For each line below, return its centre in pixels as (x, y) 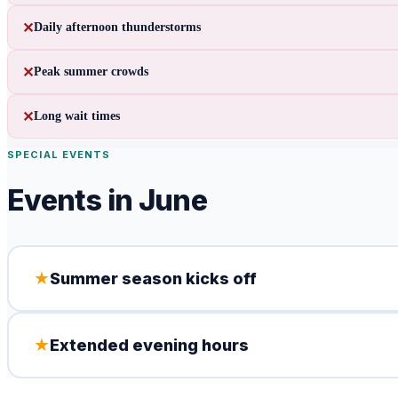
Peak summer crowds (91, 72)
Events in (73, 200)
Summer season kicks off (153, 278)
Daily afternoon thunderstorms (117, 27)
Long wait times (77, 116)
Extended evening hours (149, 345)
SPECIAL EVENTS (59, 155)
